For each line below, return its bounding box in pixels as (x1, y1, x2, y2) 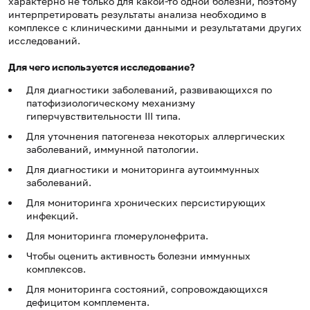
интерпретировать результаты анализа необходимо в (8, 8, 266, 21)
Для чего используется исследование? (8, 61, 195, 73)
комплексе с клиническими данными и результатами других (8, 21, 302, 34)
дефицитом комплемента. (26, 296, 149, 309)
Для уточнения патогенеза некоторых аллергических (26, 130, 285, 143)
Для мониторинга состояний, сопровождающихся (26, 283, 268, 295)
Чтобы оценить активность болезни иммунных (26, 250, 250, 262)
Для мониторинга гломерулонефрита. (26, 230, 208, 242)
